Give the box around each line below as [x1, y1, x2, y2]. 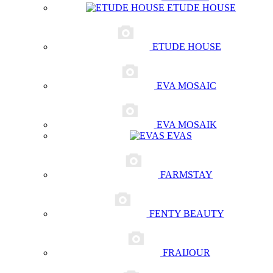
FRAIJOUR [163, 247, 210, 258]
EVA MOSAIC [157, 80, 216, 91]
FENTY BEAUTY [149, 208, 224, 219]
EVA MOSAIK [156, 119, 217, 130]
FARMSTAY [160, 169, 213, 180]
